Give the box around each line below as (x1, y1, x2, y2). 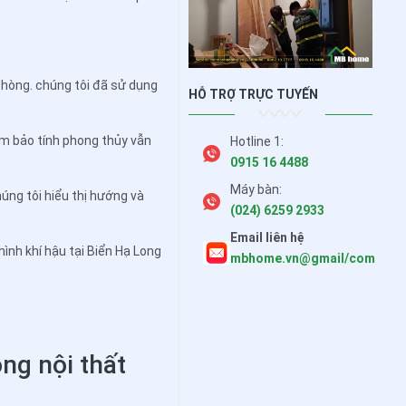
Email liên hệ (229, 230, 304, 246)
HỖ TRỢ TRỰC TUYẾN (188, 87, 318, 102)
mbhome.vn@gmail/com (229, 251, 375, 266)
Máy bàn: (229, 182, 282, 198)
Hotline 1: (229, 134, 284, 150)
